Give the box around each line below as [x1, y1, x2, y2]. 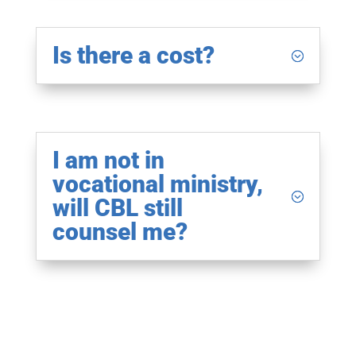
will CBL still [52, 194, 183, 222]
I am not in [52, 146, 164, 175]
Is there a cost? [52, 41, 215, 70]
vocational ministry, [52, 170, 263, 199]
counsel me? [52, 218, 188, 246]
